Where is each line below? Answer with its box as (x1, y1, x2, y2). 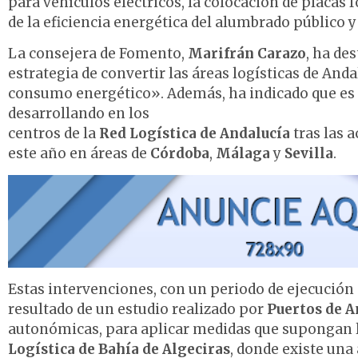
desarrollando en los (8, 104, 149, 122)
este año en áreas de (8, 144, 150, 162)
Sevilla (284, 144, 333, 162)
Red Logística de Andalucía (99, 124, 290, 142)
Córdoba (150, 144, 209, 162)
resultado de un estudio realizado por (8, 300, 267, 318)
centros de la (8, 124, 99, 142)
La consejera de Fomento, (8, 44, 188, 62)
